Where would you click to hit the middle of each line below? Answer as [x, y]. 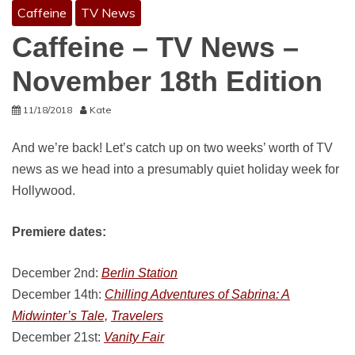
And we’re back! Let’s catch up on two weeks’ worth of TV [172, 148]
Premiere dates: [59, 232]
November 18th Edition [167, 81]
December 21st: [58, 337]
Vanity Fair [134, 337]
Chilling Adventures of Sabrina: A [197, 294]
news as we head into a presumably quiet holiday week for [176, 169]
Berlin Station [139, 273]
